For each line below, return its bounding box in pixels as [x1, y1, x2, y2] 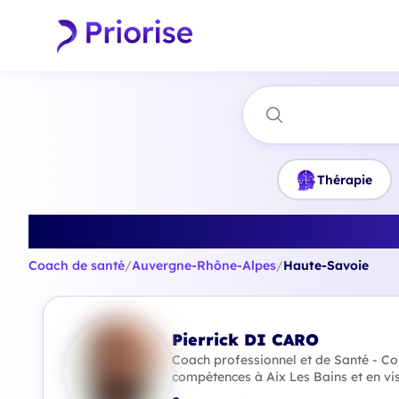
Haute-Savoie [283, 257, 369, 273]
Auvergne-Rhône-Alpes [132, 257, 276, 273]
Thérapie [317, 171, 372, 188]
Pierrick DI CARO [172, 330, 319, 349]
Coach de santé [28, 257, 125, 273]
